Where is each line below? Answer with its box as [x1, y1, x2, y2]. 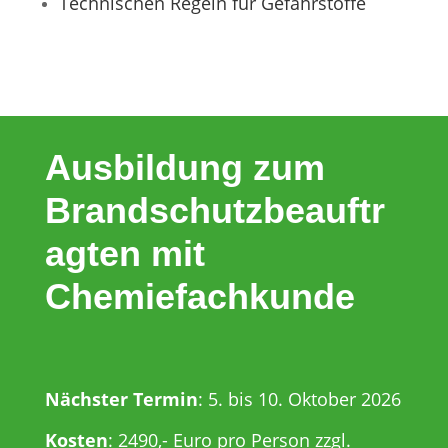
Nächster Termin [44, 387, 198, 412]
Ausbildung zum [44, 147, 325, 189]
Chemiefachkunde [44, 276, 355, 318]
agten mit [44, 233, 205, 275]
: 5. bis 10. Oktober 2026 [197, 387, 401, 412]
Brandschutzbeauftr [44, 190, 385, 232]
